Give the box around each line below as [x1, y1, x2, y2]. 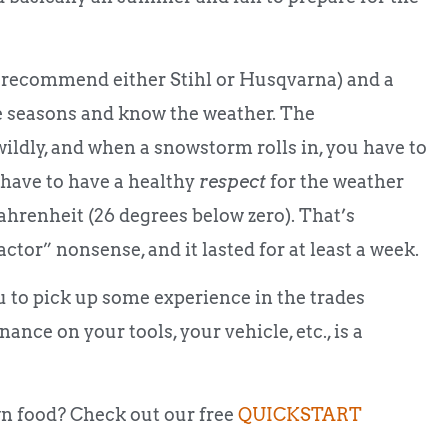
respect [199, 170, 270, 192]
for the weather [270, 170, 404, 192]
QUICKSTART [238, 403, 362, 425]
